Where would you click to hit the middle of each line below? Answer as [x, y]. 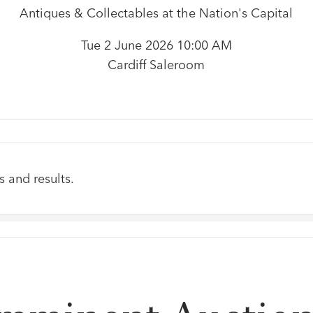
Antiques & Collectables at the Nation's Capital [156, 13]
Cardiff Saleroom [156, 65]
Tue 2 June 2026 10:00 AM [156, 45]
